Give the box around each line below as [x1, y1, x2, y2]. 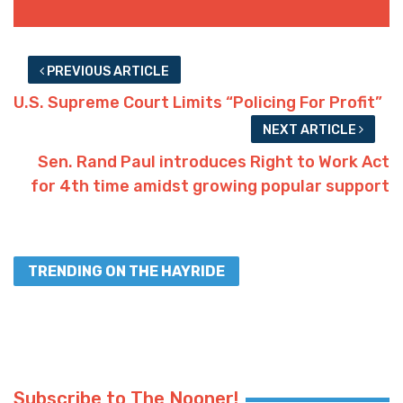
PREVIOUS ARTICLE [43, 63, 169, 79]
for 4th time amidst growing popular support [31, 175, 390, 196]
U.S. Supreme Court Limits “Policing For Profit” [13, 92, 382, 112]
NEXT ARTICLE [263, 122, 360, 139]
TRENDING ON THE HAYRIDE [28, 262, 225, 280]
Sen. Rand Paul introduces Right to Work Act [38, 151, 390, 172]
